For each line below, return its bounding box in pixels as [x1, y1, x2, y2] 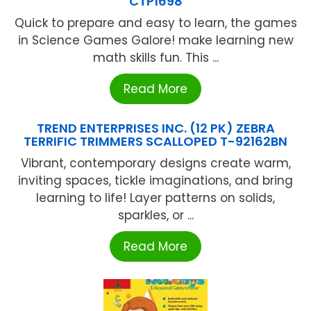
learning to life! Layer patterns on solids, [36, 190, 275, 207]
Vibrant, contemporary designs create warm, [20, 155, 291, 172]
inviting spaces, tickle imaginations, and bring [18, 172, 293, 190]
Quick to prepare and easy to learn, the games [14, 15, 297, 32]
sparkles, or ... [117, 207, 194, 224]
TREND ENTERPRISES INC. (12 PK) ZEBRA [36, 119, 275, 137]
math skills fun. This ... [92, 49, 219, 67]
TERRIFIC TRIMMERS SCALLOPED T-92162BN [24, 133, 287, 151]
